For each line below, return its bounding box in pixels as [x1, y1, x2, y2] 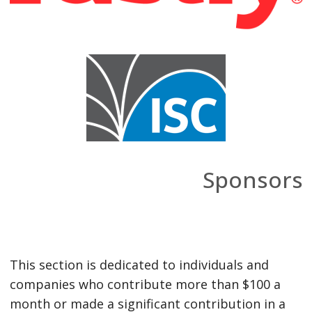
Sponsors [202, 164, 303, 195]
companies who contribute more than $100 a [9, 276, 281, 293]
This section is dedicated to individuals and [9, 256, 269, 274]
